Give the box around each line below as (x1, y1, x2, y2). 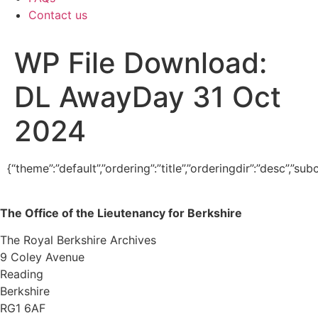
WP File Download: (14, 45, 267, 81)
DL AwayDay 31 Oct (14, 79, 281, 115)
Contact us (28, 8, 87, 23)
